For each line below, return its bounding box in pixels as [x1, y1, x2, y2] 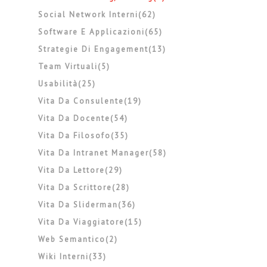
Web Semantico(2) [38, 234, 119, 244]
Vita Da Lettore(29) [38, 165, 123, 175]
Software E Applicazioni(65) [38, 27, 163, 37]
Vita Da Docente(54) [38, 113, 129, 123]
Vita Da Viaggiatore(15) [38, 217, 143, 227]
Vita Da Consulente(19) [38, 96, 142, 106]
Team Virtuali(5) [38, 61, 111, 72]
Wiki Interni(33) [38, 252, 107, 262]
